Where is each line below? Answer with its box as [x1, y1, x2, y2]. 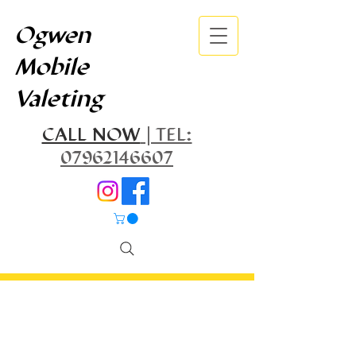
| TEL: [140, 123, 192, 145]
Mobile [14, 52, 88, 80]
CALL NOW [41, 123, 141, 145]
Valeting [14, 84, 103, 112]
